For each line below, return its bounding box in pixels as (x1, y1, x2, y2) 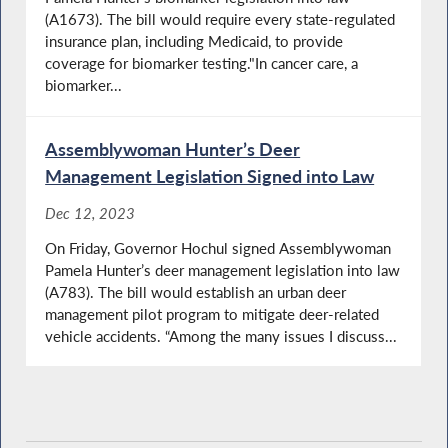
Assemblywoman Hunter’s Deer (45, 138, 301, 161)
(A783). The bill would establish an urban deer (45, 282, 347, 301)
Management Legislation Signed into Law (45, 165, 375, 188)
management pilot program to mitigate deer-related (45, 304, 380, 323)
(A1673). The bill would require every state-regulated (45, 10, 396, 29)
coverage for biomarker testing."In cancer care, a (45, 54, 359, 73)
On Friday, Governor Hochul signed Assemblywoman (45, 238, 392, 257)
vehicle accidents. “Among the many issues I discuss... (45, 326, 398, 345)
